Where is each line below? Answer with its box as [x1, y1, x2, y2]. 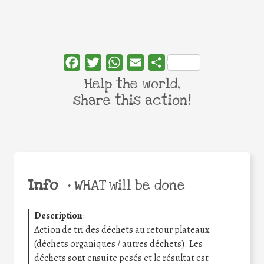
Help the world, [84, 75, 180, 93]
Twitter [101, 55, 131, 69]
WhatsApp [123, 55, 165, 69]
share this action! [73, 91, 191, 110]
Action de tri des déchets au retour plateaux [34, 223, 210, 237]
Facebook [80, 55, 118, 69]
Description [34, 209, 82, 223]
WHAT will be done [70, 177, 185, 195]
